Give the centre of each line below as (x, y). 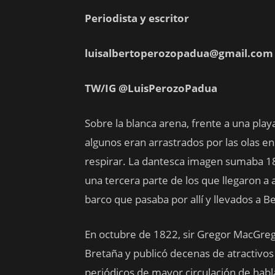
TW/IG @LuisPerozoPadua (151, 88)
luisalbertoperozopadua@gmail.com (179, 53)
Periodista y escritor (137, 18)
